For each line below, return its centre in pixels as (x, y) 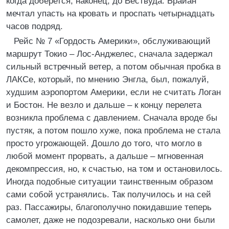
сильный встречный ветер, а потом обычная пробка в (113, 67)
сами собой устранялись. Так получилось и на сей (109, 194)
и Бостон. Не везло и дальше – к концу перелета (104, 105)
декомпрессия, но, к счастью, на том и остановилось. (114, 169)
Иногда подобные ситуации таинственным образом (110, 182)
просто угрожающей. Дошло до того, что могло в (104, 143)
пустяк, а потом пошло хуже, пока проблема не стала (113, 131)
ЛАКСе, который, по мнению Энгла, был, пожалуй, (108, 79)
